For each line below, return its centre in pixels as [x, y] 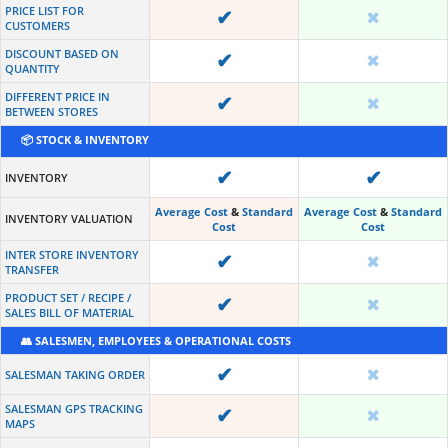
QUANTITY [32, 68]
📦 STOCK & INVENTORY [85, 139]
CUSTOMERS [37, 25]
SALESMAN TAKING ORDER [75, 374]
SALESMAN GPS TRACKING [74, 408]
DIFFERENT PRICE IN [57, 96]
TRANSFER [32, 269]
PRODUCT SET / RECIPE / [68, 297]
